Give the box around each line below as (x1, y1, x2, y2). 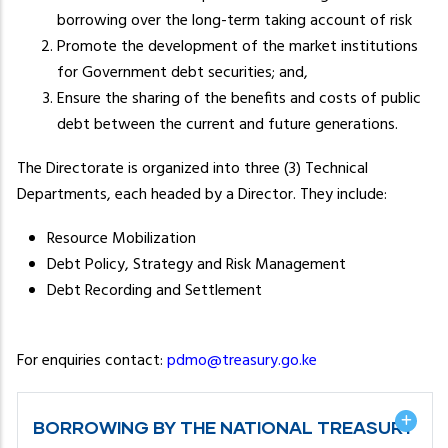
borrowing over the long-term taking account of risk (57, 7, 412, 34)
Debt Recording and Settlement (47, 277, 262, 304)
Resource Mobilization (47, 225, 196, 252)
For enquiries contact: (17, 347, 167, 374)
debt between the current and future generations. (57, 111, 398, 138)
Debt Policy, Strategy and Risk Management (47, 251, 346, 278)
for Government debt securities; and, (57, 59, 308, 86)
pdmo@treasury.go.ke (167, 347, 317, 374)
